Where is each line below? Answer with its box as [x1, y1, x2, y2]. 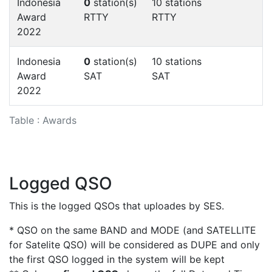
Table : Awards [9, 114, 76, 126]
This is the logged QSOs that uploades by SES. [9, 199, 224, 212]
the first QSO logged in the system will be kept [9, 253, 225, 265]
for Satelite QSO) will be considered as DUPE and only [9, 238, 260, 251]
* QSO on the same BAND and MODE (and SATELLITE [9, 223, 256, 236]
